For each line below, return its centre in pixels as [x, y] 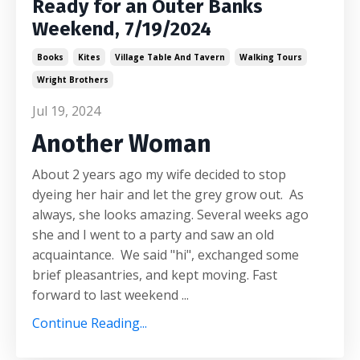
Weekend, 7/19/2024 [122, 29]
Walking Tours [271, 57]
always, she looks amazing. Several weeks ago [170, 214]
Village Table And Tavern [170, 57]
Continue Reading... [90, 323]
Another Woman [122, 143]
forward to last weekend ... [110, 295]
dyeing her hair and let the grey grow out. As [168, 194]
